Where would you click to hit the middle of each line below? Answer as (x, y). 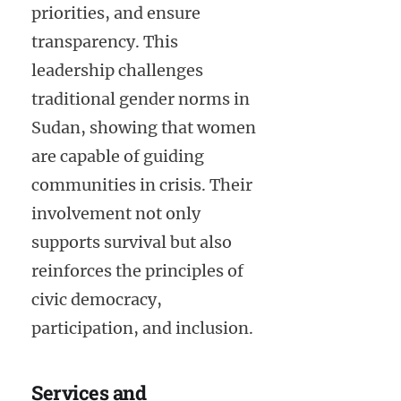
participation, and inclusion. (142, 328)
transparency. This (105, 42)
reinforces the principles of (137, 271)
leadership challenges (117, 71)
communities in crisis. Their (142, 185)
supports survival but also (132, 243)
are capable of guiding (118, 157)
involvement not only (116, 214)
